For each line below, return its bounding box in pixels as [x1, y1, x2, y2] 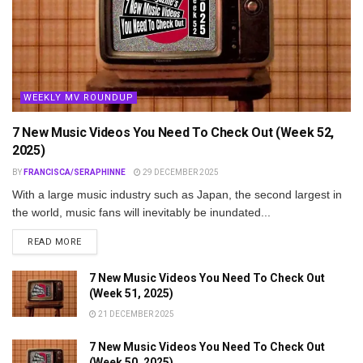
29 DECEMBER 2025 [141, 167, 219, 177]
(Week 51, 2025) [89, 286, 173, 300]
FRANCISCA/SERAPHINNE [23, 167, 126, 177]
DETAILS [80, 235, 120, 246]
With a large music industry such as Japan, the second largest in [12, 187, 342, 201]
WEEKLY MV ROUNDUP [23, 92, 134, 103]
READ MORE [28, 236, 82, 247]
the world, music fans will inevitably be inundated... [12, 205, 271, 219]
